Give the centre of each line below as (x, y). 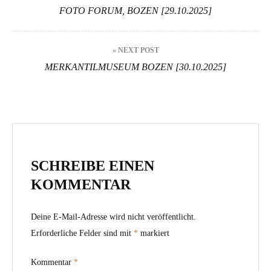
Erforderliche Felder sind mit (82, 233)
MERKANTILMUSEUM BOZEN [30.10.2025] (135, 67)
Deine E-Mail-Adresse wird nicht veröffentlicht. (113, 217)
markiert (154, 233)
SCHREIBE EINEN (93, 166)
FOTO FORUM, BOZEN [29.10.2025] (135, 11)
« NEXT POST (135, 51)
